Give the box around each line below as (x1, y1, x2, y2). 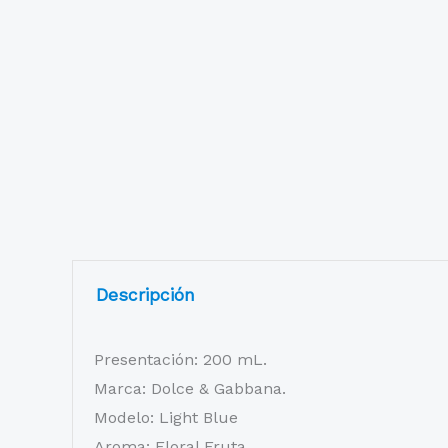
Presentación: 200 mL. (93, 349, 267, 369)
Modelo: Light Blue (93, 407, 238, 427)
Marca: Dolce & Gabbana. (93, 378, 286, 398)
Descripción (95, 285, 195, 306)
